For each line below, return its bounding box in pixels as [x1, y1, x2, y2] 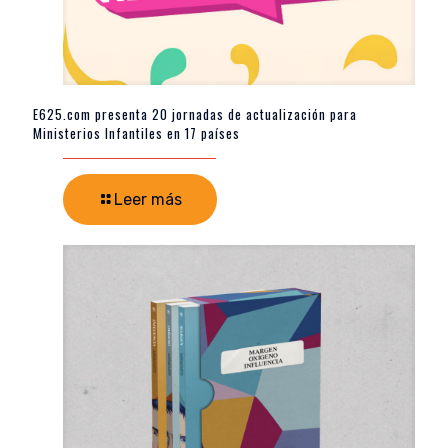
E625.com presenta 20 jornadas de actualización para [33, 104, 357, 125]
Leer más [114, 190, 182, 210]
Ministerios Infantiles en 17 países [33, 123, 240, 144]
